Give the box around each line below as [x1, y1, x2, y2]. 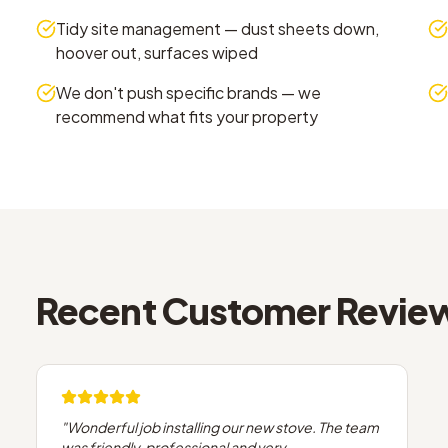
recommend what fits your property [56, 106, 318, 127]
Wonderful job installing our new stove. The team [67, 418, 379, 436]
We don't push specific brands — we [56, 82, 321, 103]
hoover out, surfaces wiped [56, 42, 258, 63]
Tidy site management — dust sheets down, [56, 18, 379, 39]
